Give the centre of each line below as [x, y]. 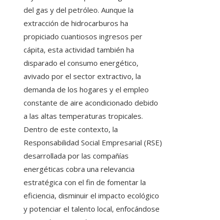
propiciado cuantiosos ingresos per [83, 36]
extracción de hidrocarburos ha [76, 23]
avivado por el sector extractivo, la [82, 76]
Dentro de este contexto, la [71, 129]
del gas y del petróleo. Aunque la [79, 10]
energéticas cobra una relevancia [79, 169]
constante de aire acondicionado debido [91, 102]
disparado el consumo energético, [81, 63]
